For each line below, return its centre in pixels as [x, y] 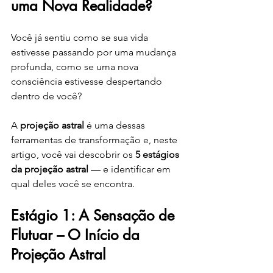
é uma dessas [116, 126]
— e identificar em [131, 169]
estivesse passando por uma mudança [95, 52]
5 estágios [158, 155]
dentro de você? [46, 96]
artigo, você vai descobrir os [73, 155]
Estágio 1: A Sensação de [95, 216]
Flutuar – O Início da [77, 235]
